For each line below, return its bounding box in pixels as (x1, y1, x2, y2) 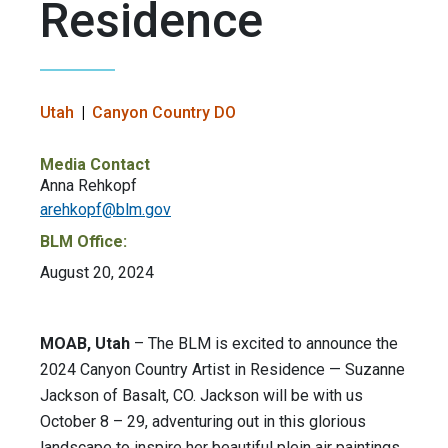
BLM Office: (40, 232, 127, 252)
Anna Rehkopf (40, 176, 137, 196)
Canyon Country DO (92, 103, 236, 123)
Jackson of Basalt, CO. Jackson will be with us (40, 386, 363, 406)
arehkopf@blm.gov (40, 200, 171, 220)
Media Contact (40, 155, 150, 175)
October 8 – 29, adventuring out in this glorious (40, 412, 366, 432)
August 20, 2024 (40, 263, 154, 283)
